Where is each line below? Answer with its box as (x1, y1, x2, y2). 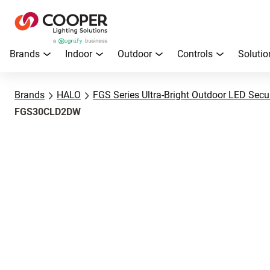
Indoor (65, 48, 92, 60)
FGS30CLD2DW (14, 106, 81, 118)
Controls (177, 48, 213, 60)
